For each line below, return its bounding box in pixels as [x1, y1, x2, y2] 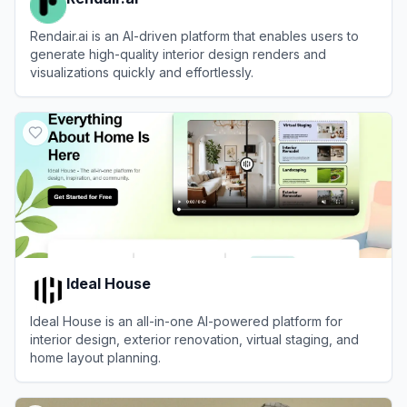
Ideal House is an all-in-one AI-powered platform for [30, 313, 342, 329]
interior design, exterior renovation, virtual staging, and [30, 332, 359, 347]
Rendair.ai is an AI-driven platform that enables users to [30, 28, 359, 44]
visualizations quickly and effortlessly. [30, 65, 253, 80]
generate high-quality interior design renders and [30, 46, 326, 62]
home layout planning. [30, 350, 161, 365]
